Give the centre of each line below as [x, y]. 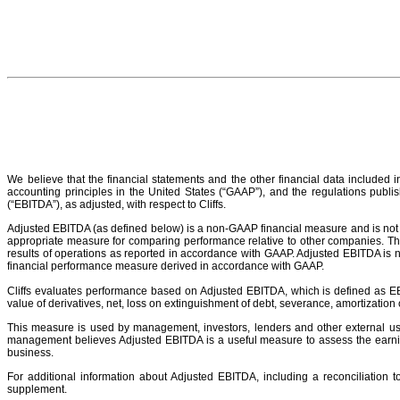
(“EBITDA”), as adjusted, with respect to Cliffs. [117, 205]
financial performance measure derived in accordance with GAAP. [166, 267]
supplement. [37, 390]
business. [30, 353]
